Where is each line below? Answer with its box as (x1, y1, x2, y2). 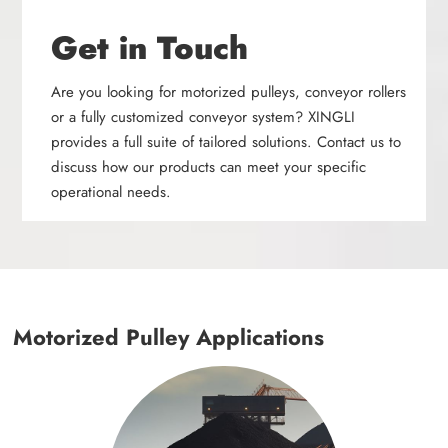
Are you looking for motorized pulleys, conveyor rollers (51, 80, 407, 103)
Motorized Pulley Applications (13, 320, 325, 353)
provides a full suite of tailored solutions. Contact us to (51, 130, 402, 153)
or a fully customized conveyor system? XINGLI (51, 105, 356, 128)
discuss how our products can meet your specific (51, 155, 367, 178)
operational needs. (51, 180, 172, 203)
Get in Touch (51, 24, 249, 71)
